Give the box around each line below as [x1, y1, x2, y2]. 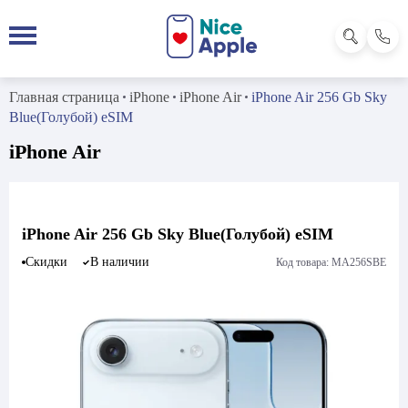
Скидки [25, 255, 67, 269]
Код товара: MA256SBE [276, 256, 386, 269]
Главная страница [9, 89, 119, 105]
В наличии [90, 255, 149, 269]
